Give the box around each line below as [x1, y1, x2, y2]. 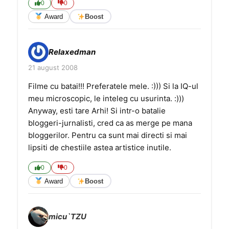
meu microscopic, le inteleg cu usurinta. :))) [28, 94, 184, 103]
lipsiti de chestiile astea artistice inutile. [28, 143, 171, 152]
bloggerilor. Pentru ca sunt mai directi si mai [28, 130, 187, 140]
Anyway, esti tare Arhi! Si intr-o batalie [28, 106, 166, 116]
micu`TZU [49, 212, 86, 221]
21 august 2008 [28, 63, 78, 72]
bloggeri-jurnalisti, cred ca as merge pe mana [28, 118, 192, 128]
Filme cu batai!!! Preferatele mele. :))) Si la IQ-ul [28, 81, 198, 91]
